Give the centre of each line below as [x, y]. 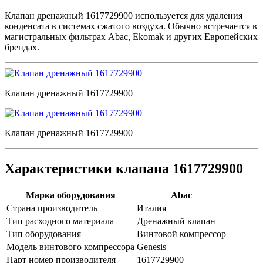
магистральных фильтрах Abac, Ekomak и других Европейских [131, 37]
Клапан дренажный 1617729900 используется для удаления [124, 16]
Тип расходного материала [60, 221]
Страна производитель [52, 208]
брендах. [22, 48]
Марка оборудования [70, 195]
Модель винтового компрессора [70, 247]
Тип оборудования [44, 234]
